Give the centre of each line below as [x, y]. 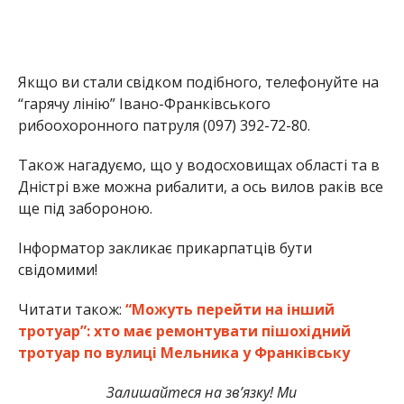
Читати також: [69, 310]
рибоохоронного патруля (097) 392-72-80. [164, 126]
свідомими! [57, 270]
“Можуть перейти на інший [228, 310]
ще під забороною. [85, 209]
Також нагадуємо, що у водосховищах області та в [198, 165]
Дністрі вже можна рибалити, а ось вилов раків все [200, 187]
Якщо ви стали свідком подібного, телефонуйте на [198, 83]
